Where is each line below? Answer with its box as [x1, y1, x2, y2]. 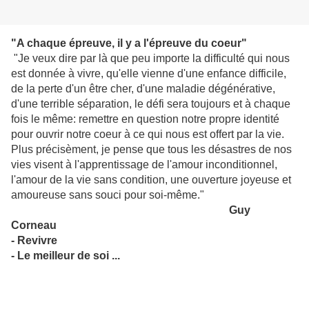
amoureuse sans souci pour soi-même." [11, 189, 204, 201]
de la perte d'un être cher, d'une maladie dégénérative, [11, 83, 275, 95]
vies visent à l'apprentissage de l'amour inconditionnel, [11, 159, 277, 171]
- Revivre [11, 235, 57, 247]
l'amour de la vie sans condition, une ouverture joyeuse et [11, 174, 291, 186]
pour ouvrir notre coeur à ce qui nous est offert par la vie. [11, 128, 284, 141]
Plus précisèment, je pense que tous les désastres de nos [11, 143, 292, 156]
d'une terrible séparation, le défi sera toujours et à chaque [11, 98, 290, 110]
